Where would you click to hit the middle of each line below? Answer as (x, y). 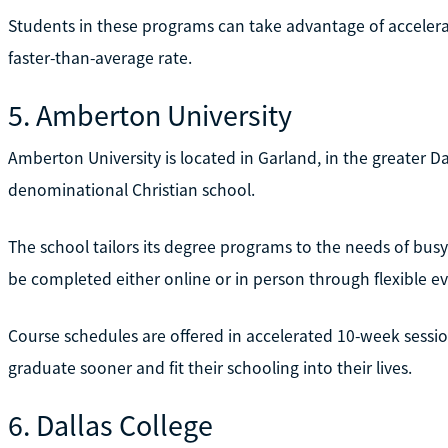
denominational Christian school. (131, 189)
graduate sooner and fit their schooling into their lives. (209, 367)
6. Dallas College (110, 424)
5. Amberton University (149, 114)
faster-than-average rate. (99, 57)
